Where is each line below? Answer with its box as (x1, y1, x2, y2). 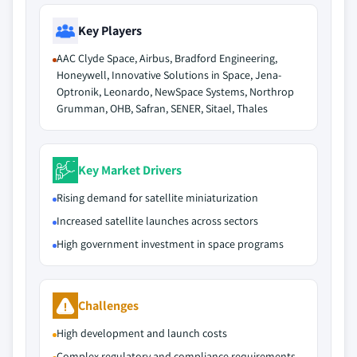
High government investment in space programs (57, 237, 284, 251)
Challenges (78, 296, 139, 314)
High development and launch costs (57, 326, 227, 340)
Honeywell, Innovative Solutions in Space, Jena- (57, 68, 281, 82)
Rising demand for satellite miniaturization (57, 190, 258, 205)
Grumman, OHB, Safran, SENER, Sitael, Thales (57, 101, 268, 116)
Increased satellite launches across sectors (57, 214, 258, 228)
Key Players (78, 22, 142, 39)
